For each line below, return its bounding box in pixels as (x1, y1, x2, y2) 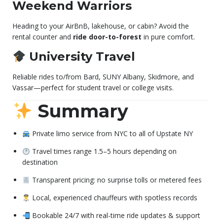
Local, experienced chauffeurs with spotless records (30, 193, 197, 203)
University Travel (26, 49, 136, 64)
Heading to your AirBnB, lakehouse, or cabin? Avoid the (12, 21, 189, 31)
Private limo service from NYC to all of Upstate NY (30, 129, 193, 139)
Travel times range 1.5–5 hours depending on (30, 147, 177, 156)
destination (22, 157, 58, 167)
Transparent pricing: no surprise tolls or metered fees (30, 175, 202, 185)
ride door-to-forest (73, 32, 142, 42)
